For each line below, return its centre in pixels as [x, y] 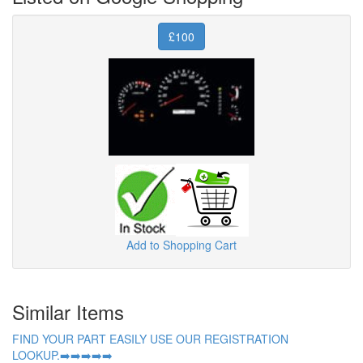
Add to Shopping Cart [181, 244]
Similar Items [68, 311]
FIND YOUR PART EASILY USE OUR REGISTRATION [150, 338]
